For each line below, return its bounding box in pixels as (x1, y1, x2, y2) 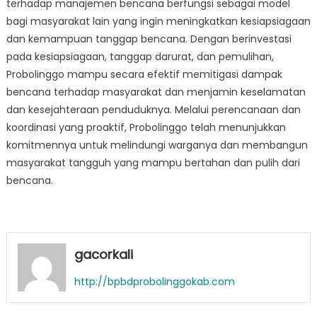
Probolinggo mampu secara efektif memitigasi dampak (6, 67, 282, 81)
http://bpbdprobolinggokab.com (74, 275, 235, 289)
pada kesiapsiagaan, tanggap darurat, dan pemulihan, (6, 50, 274, 64)
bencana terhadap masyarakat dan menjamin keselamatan (6, 85, 306, 99)
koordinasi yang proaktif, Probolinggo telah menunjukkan (6, 120, 286, 134)
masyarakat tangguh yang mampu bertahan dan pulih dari (6, 156, 300, 170)
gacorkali (74, 246, 133, 263)
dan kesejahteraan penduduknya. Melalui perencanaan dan (6, 103, 301, 117)
